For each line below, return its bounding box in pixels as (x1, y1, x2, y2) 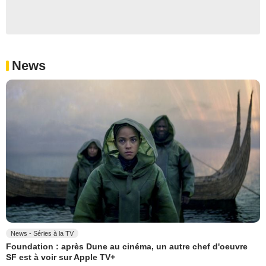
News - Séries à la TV (11, 230, 74, 237)
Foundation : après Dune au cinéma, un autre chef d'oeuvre (6, 242, 248, 252)
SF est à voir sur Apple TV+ (6, 252, 115, 262)
